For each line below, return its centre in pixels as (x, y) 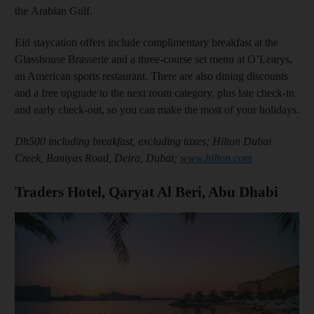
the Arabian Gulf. (54, 11)
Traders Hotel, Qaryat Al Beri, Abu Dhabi (146, 192)
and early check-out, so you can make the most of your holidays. (157, 110)
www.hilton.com (216, 158)
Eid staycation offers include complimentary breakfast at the (146, 42)
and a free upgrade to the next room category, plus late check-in (155, 93)
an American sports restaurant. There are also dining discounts (151, 76)
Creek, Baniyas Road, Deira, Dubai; (97, 158)
